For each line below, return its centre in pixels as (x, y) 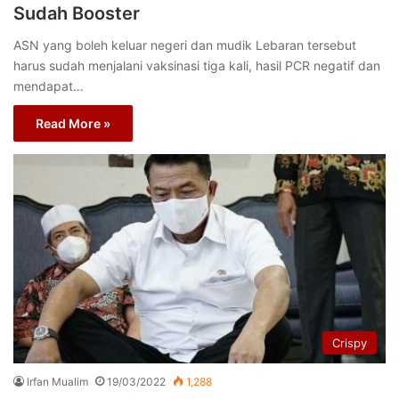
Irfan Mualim (57, 382)
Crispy (350, 343)
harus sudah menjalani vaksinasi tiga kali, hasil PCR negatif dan (197, 65)
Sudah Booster (77, 13)
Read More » (73, 123)
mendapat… (49, 85)
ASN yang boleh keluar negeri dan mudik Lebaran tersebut (185, 45)
